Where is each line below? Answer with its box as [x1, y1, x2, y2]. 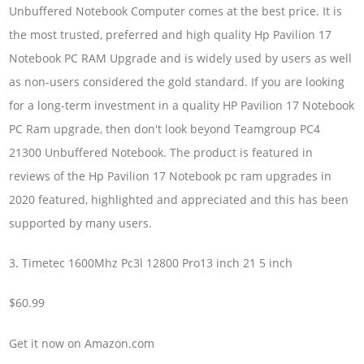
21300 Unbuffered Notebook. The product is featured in [9, 144, 314, 160]
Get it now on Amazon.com [9, 335, 155, 351]
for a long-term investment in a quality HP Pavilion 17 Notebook [9, 97, 355, 113]
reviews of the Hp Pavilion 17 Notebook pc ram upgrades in [9, 167, 332, 184]
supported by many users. [9, 214, 153, 231]
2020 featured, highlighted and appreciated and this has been [9, 191, 349, 207]
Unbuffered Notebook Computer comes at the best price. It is [9, 2, 343, 19]
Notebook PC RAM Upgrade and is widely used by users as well [9, 50, 353, 66]
